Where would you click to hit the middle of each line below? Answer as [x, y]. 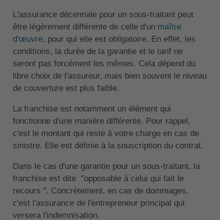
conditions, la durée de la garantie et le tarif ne [97, 52]
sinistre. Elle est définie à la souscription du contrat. [108, 146]
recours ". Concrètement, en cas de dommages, [100, 191]
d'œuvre [27, 39]
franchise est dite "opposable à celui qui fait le [98, 179]
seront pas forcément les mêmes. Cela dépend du [104, 64]
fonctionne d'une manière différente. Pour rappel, [101, 121]
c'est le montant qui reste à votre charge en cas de [106, 134]
